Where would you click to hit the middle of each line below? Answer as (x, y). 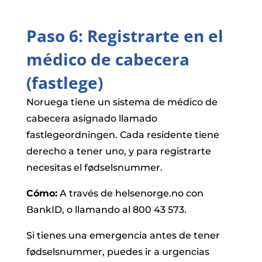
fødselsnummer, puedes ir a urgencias (118, 251)
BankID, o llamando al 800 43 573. (106, 209)
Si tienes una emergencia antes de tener (123, 235)
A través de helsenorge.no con (130, 193)
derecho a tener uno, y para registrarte (118, 151)
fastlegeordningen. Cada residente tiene (123, 135)
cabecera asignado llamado (92, 118)
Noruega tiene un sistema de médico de (122, 102)
